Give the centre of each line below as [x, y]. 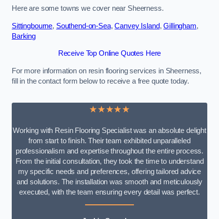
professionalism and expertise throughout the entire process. [109, 151]
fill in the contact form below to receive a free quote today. [101, 81]
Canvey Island [137, 26]
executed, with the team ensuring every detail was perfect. [109, 192]
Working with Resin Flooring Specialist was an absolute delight [109, 130]
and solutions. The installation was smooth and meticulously [109, 182]
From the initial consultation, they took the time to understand [109, 161]
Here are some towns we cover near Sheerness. [88, 9]
